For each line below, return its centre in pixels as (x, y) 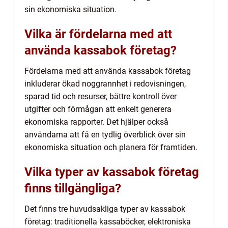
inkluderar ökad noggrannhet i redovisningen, (105, 84)
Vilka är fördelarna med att (98, 34)
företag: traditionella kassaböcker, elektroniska (108, 222)
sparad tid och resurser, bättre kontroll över (101, 97)
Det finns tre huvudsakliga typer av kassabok (105, 209)
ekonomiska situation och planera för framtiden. (111, 148)
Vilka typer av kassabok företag (112, 172)
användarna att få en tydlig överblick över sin (105, 135)
